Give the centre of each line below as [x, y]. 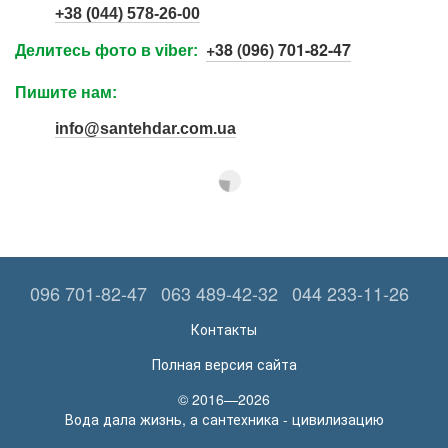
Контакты [224, 328]
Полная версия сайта [224, 363]
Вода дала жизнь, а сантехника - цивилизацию [224, 418]
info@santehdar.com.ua [145, 128]
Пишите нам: [66, 92]
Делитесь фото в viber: [110, 50]
